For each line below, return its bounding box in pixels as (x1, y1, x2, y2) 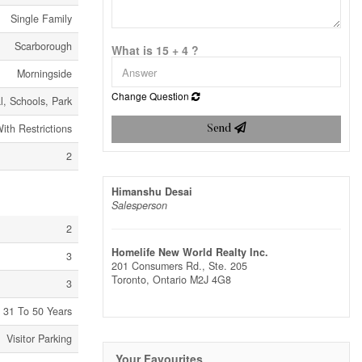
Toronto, (112, 272, 153, 288)
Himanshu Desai (112, 184, 192, 200)
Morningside (17, 66, 72, 81)
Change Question (112, 89, 192, 103)
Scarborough (15, 39, 72, 53)
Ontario (153, 272, 187, 288)
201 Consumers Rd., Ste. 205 (112, 259, 247, 274)
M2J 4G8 (190, 272, 231, 288)
